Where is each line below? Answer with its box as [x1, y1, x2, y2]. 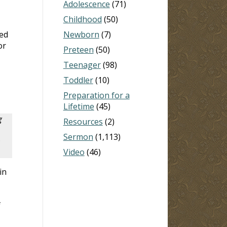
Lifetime [63, 100, 94, 112]
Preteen [63, 44, 94, 55]
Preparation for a [63, 89, 130, 101]
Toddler [63, 74, 93, 86]
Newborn [63, 28, 99, 40]
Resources [63, 116, 103, 127]
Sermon [63, 131, 93, 142]
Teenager [63, 59, 101, 70]
